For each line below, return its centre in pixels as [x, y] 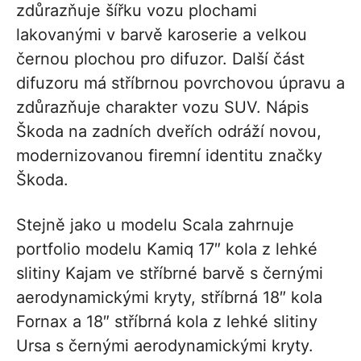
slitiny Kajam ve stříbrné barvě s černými [170, 274]
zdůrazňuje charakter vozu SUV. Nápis [162, 108]
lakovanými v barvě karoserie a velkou [162, 35]
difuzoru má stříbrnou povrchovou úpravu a [180, 83]
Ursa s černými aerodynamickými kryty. [165, 346]
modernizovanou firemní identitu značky [169, 156]
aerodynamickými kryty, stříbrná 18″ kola [169, 298]
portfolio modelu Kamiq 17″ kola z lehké [167, 249]
